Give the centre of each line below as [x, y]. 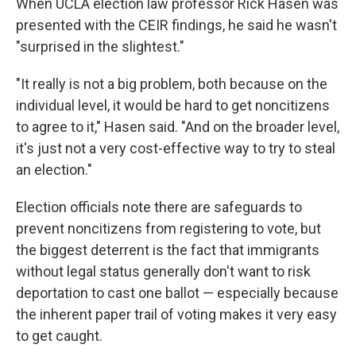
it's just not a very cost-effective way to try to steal [176, 148]
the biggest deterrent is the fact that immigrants [168, 250]
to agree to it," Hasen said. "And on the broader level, [178, 127]
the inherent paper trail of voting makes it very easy [176, 314]
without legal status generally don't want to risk [163, 271]
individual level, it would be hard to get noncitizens [173, 105]
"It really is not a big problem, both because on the [172, 84]
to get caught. [59, 336]
